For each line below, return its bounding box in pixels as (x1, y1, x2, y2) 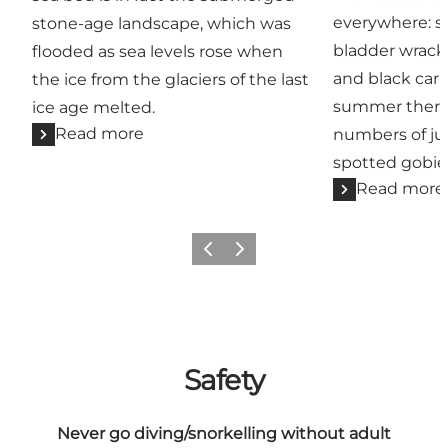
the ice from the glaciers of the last (32, 70, 309, 90)
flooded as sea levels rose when (32, 42, 283, 62)
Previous (194, 247, 250, 263)
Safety (183, 362, 264, 397)
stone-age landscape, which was (32, 14, 291, 34)
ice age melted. (32, 98, 155, 118)
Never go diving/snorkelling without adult (56, 423, 391, 443)
